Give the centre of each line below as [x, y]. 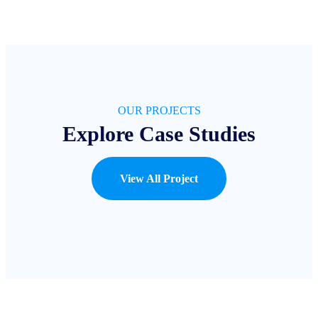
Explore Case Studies [159, 133]
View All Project [159, 178]
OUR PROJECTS [159, 110]
